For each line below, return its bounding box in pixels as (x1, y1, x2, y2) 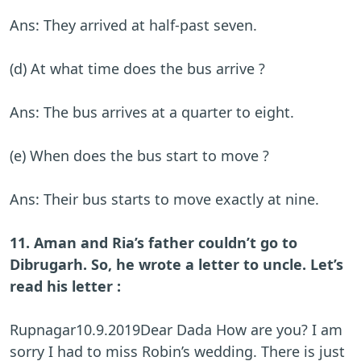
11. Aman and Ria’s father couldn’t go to (10, 233, 297, 253)
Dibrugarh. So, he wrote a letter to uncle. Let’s (10, 255, 343, 275)
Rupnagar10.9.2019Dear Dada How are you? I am (10, 320, 342, 340)
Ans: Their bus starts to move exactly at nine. (10, 189, 319, 210)
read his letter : (10, 276, 121, 297)
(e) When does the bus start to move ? (10, 146, 273, 166)
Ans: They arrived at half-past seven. (10, 15, 257, 35)
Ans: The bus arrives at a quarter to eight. (10, 102, 294, 122)
